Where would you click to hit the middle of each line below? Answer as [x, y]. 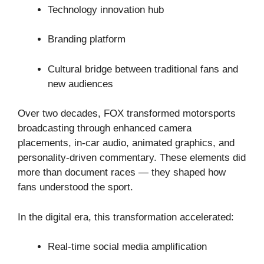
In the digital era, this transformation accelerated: [126, 217]
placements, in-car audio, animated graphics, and [126, 143]
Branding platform [87, 39]
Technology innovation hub [106, 9]
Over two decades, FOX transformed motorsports [127, 114]
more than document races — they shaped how [122, 173]
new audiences [80, 84]
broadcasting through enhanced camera [105, 128]
